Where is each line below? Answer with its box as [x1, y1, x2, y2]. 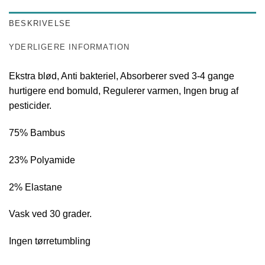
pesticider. [9, 101, 51, 111]
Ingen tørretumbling [9, 236, 91, 247]
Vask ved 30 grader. [9, 209, 92, 219]
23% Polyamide [9, 154, 75, 165]
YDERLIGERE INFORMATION [9, 43, 130, 52]
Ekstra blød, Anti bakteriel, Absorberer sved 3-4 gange [9, 71, 234, 82]
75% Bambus [9, 128, 65, 138]
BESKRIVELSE [9, 19, 72, 28]
